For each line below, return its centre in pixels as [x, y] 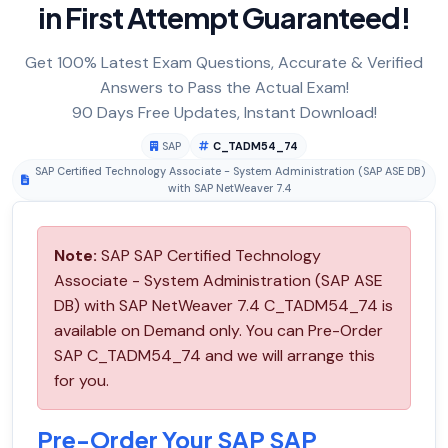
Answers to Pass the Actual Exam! [224, 88]
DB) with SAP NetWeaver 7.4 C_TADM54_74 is [223, 306]
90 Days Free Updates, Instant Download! [224, 113]
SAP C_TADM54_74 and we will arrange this [214, 356]
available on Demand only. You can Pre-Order [218, 331]
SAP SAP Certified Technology [209, 256]
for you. [81, 381]
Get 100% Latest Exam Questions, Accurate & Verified [224, 63]
